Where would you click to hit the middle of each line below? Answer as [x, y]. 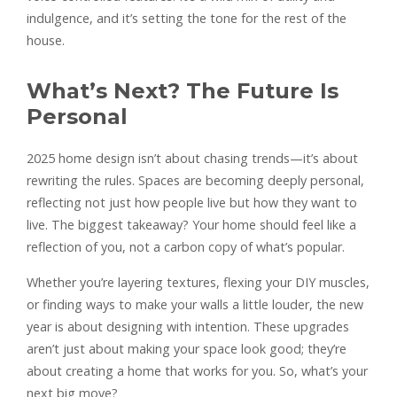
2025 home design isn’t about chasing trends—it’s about [192, 158]
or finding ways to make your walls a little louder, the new [195, 304]
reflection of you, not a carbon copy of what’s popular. [186, 246]
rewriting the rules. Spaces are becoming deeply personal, [195, 180]
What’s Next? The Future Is [183, 90]
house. [46, 40]
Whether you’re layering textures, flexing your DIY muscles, [198, 282]
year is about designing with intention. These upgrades [188, 326]
